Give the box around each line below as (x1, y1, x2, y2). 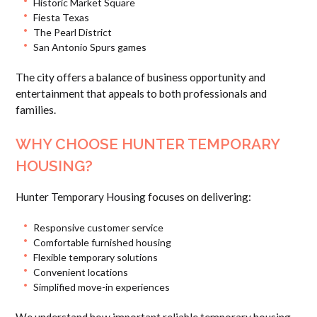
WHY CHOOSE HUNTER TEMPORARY (16, 134, 280, 153)
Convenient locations (33, 266, 128, 279)
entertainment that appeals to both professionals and (16, 86, 267, 100)
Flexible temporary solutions (33, 251, 158, 264)
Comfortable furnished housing (33, 236, 171, 249)
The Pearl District (33, 25, 112, 38)
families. (16, 103, 57, 116)
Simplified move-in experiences (33, 281, 170, 294)
